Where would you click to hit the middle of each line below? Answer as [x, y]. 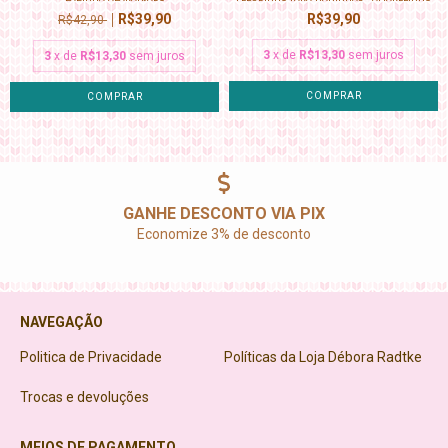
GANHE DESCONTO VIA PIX [224, 213]
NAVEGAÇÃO [61, 321]
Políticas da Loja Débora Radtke [323, 356]
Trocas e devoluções [84, 396]
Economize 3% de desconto [224, 233]
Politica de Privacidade [91, 356]
